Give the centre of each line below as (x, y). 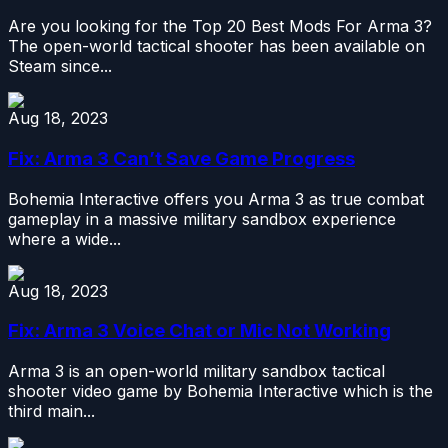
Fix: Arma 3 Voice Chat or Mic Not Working (199, 331)
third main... (51, 411)
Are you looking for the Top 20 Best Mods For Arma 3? (220, 26)
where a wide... (64, 238)
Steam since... (60, 66)
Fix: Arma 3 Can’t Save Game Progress (181, 158)
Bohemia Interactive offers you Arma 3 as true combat (216, 198)
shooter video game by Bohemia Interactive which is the (220, 391)
